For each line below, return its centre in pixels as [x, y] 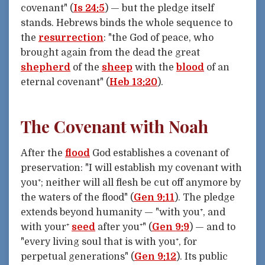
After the [43, 153]
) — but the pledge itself [159, 8]
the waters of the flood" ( [77, 197]
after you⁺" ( [124, 227]
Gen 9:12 [155, 256]
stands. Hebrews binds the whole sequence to [127, 23]
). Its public [202, 256]
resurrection [71, 38]
